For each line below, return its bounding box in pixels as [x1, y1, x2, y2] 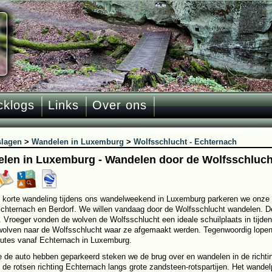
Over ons [92, 98, 147, 112]
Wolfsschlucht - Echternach [134, 137, 237, 146]
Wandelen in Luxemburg [32, 137, 124, 146]
